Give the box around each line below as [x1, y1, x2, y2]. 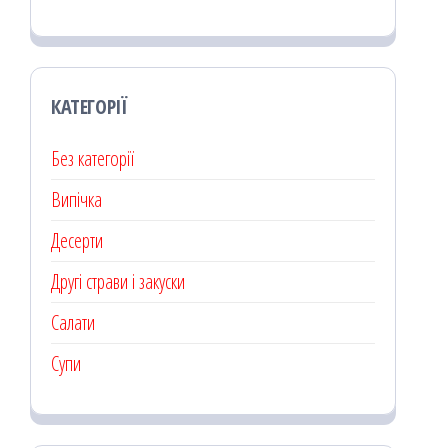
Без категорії [51, 144, 134, 172]
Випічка [51, 185, 102, 213]
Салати [51, 308, 95, 336]
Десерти [51, 226, 103, 254]
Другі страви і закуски [51, 267, 185, 295]
